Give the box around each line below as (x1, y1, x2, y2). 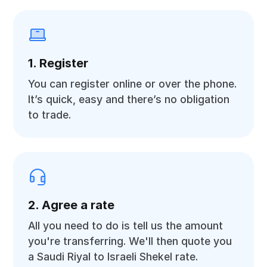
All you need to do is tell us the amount (28, 219, 223, 232)
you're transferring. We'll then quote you (28, 235, 232, 247)
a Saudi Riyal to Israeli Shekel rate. (28, 250, 198, 263)
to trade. (28, 108, 72, 121)
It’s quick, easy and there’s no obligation (28, 93, 230, 105)
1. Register (28, 56, 89, 70)
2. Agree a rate (28, 198, 115, 212)
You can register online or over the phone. (28, 77, 237, 90)
